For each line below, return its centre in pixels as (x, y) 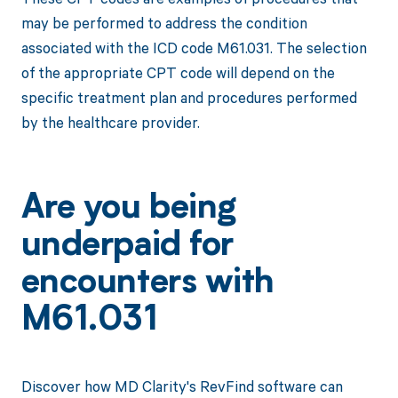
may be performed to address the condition (164, 23)
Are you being (128, 209)
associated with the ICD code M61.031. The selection (194, 48)
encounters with (147, 284)
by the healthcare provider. (110, 123)
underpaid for (127, 247)
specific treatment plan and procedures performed (189, 98)
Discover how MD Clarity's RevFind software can (182, 386)
